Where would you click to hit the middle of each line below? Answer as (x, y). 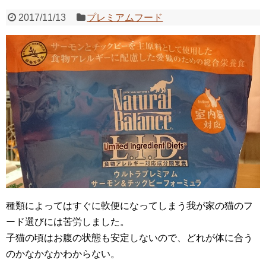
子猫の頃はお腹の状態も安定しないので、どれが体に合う (129, 237)
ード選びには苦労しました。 (68, 221)
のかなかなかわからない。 (63, 254)
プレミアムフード (125, 18)
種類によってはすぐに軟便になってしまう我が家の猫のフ (129, 205)
